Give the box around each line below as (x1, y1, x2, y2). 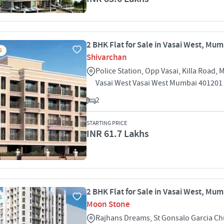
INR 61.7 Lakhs (86, 127, 149, 140)
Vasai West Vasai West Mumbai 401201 (95, 78, 222, 88)
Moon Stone (86, 199, 130, 210)
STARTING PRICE (86, 119, 127, 127)
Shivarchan (86, 52, 127, 63)
